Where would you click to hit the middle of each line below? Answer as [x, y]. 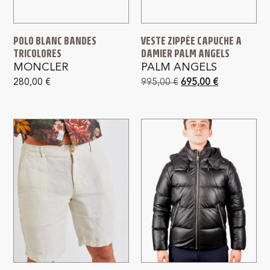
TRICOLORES [38, 54]
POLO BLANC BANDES [55, 41]
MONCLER [41, 68]
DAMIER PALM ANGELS [185, 54]
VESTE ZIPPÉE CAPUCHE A [191, 41]
